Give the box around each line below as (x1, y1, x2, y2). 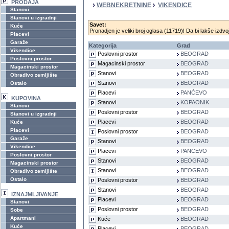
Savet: (89, 21, 106, 28)
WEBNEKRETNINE (97, 2, 151, 9)
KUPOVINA (8, 95, 41, 101)
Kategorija (89, 42, 117, 49)
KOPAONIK (180, 99, 209, 105)
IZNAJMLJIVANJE (8, 191, 58, 197)
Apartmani (9, 215, 36, 221)
